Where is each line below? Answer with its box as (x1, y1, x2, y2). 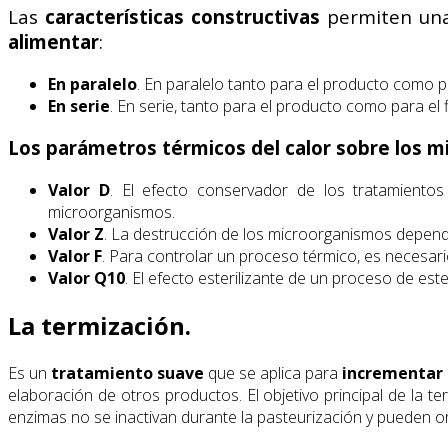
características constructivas (45, 3, 320, 29)
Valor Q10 (48, 267, 125, 290)
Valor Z (48, 223, 104, 246)
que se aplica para (204, 361, 342, 384)
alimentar (8, 28, 99, 54)
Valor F (48, 245, 102, 268)
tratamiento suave (51, 361, 204, 384)
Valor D (48, 179, 110, 202)
